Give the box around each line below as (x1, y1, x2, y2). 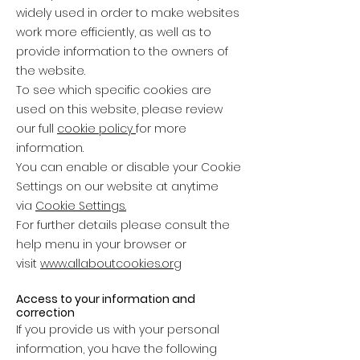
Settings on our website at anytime (16, 178, 219, 194)
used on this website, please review (16, 100, 223, 117)
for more (136, 120, 186, 137)
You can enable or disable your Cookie (16, 158, 241, 175)
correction (16, 304, 75, 321)
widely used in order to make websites (16, 4, 239, 21)
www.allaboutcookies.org (40, 255, 182, 272)
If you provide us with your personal (16, 321, 219, 337)
